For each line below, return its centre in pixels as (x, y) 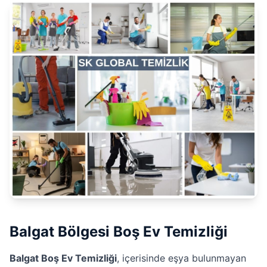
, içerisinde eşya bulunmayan (181, 258)
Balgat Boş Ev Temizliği (63, 258)
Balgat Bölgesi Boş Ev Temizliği (119, 231)
